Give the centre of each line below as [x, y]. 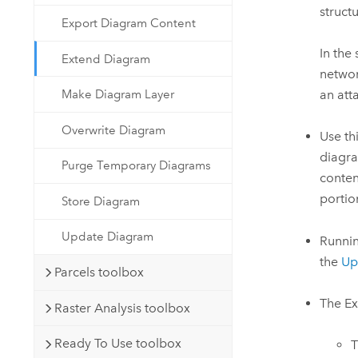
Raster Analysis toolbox [122, 308]
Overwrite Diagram [114, 130]
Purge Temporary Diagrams [137, 166]
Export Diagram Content [129, 24]
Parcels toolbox [99, 272]
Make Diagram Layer [118, 95]
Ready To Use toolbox [117, 344]
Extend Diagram [106, 59]
